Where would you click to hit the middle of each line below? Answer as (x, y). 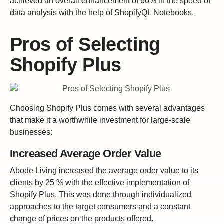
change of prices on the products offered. (82, 218)
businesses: (31, 132)
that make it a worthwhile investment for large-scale (100, 120)
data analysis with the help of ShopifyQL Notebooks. (102, 12)
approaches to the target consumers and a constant (100, 206)
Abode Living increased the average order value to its (104, 170)
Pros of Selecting (85, 44)
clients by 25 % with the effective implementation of (100, 182)
